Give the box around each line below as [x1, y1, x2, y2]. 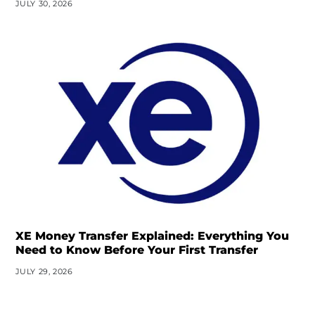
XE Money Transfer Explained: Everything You [15, 229, 289, 243]
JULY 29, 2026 [15, 266, 73, 277]
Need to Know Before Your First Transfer [15, 243, 258, 257]
